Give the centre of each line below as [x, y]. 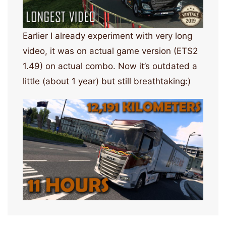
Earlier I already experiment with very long [107, 36]
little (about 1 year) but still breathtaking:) [107, 81]
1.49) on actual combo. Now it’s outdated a [110, 66]
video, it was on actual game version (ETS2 [110, 51]
